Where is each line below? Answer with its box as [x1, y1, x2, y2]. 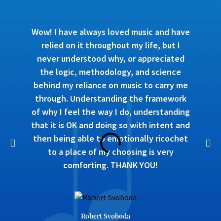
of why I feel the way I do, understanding [31, 106, 190, 117]
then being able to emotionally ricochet [33, 132, 188, 144]
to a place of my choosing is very [47, 146, 174, 157]
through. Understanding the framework [35, 92, 186, 104]
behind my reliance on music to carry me [33, 79, 188, 91]
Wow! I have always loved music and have [31, 26, 190, 37]
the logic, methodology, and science [40, 66, 181, 77]
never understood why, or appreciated [37, 52, 184, 64]
